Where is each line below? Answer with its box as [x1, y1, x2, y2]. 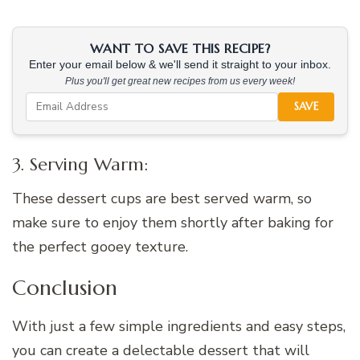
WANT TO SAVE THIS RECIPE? [90, 39, 270, 56]
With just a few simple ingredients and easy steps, [12, 316, 346, 336]
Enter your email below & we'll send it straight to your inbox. [29, 58, 331, 71]
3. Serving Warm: [12, 153, 148, 175]
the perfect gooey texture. [12, 237, 188, 257]
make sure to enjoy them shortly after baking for [12, 213, 333, 233]
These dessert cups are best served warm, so [12, 189, 312, 209]
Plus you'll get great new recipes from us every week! [65, 75, 295, 87]
